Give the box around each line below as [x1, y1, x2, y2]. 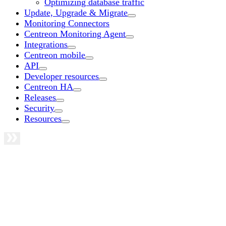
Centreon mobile [24, 49, 85, 60]
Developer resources [24, 71, 99, 81]
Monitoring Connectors [24, 18, 109, 28]
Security [24, 102, 54, 113]
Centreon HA [24, 81, 73, 92]
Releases [24, 92, 56, 102]
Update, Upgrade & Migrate [24, 7, 128, 18]
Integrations [24, 39, 68, 49]
